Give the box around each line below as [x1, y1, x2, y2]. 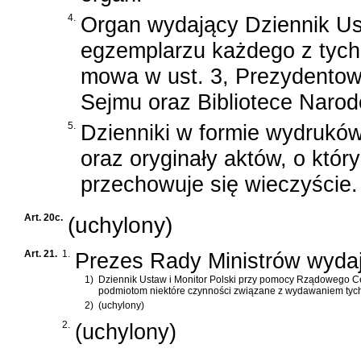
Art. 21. [24, 248, 57, 260]
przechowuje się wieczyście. [81, 172, 358, 197]
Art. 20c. [24, 212, 63, 224]
